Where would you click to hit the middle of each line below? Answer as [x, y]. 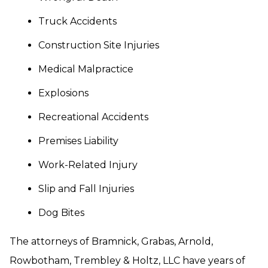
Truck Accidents [77, 21]
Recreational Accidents [93, 117]
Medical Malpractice [86, 69]
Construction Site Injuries [99, 45]
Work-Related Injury [88, 165]
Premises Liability [78, 141]
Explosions [63, 93]
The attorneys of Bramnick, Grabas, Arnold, [111, 241]
